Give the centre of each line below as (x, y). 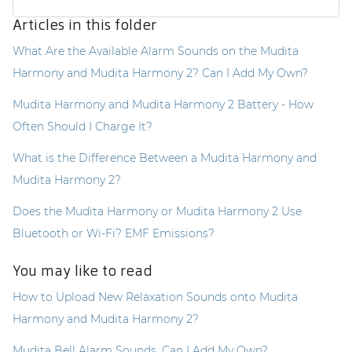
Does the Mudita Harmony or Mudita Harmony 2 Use (157, 211)
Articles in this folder (85, 25)
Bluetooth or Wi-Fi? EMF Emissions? (114, 233)
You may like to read (82, 271)
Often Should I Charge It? (82, 126)
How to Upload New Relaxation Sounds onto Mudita (155, 297)
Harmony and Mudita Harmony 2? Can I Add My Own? (160, 73)
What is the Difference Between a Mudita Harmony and (165, 158)
